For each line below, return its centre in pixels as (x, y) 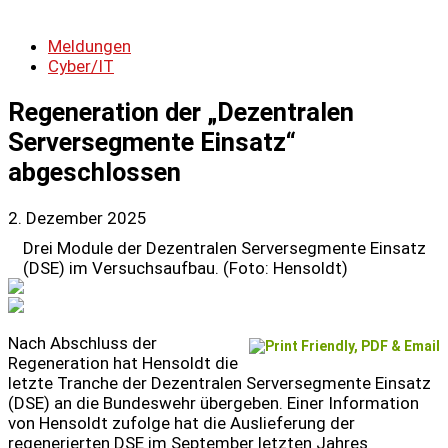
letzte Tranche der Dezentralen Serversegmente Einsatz (219, 383)
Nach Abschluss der (82, 343)
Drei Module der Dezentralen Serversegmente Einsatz (224, 248)
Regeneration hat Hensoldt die (123, 363)
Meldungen (89, 46)
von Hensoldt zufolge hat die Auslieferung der (181, 423)
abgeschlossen (94, 172)
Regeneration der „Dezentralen (181, 112)
